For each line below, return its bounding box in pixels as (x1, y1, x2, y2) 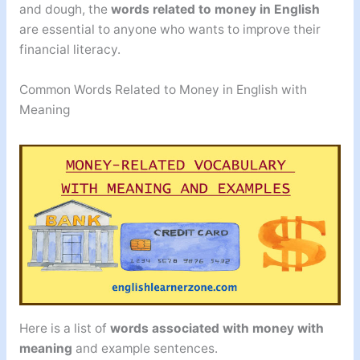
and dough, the (18, 2, 111, 18)
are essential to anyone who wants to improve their (18, 22, 321, 38)
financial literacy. (18, 42, 121, 58)
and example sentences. (72, 340, 218, 356)
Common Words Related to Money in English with (18, 82, 307, 98)
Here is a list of (18, 320, 110, 336)
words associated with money (109, 320, 294, 336)
